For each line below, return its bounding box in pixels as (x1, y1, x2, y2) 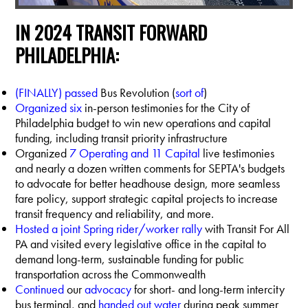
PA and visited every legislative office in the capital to (15, 235, 267, 252)
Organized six (15, 99, 82, 115)
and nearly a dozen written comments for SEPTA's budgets (15, 159, 285, 176)
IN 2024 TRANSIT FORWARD (15, 18, 208, 46)
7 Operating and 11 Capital (69, 144, 201, 161)
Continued (15, 280, 65, 297)
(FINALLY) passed (15, 84, 98, 100)
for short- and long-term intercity (131, 280, 285, 297)
